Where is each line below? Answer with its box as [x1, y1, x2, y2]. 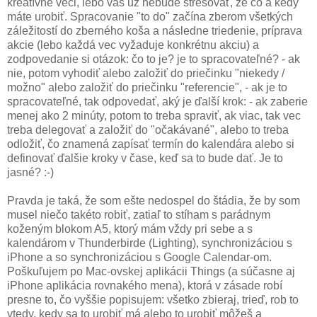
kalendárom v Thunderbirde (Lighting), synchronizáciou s [7, 236, 292, 249]
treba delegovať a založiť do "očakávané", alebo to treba [7, 123, 289, 136]
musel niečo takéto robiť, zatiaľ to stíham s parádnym [7, 208, 270, 221]
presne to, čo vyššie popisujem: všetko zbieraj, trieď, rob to [7, 293, 299, 306]
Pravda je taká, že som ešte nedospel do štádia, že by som [7, 194, 300, 207]
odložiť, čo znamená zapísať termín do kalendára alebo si [7, 137, 294, 150]
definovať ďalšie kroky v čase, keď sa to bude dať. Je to [7, 151, 283, 164]
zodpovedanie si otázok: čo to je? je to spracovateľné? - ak [7, 52, 300, 65]
